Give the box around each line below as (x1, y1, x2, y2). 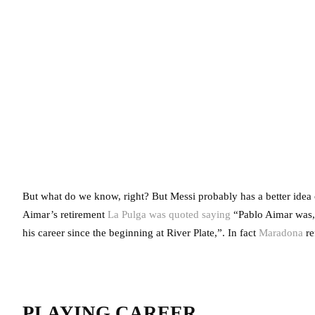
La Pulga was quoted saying (105, 209, 231, 221)
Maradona (259, 227, 303, 239)
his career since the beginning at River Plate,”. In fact (22, 227, 259, 239)
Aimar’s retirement (22, 209, 105, 221)
